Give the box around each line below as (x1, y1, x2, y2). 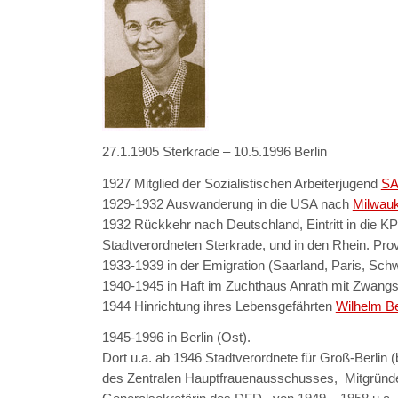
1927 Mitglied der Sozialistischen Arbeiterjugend (101, 175, 381, 191)
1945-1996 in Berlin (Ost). (101, 330, 251, 346)
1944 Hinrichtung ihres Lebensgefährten (101, 298, 336, 314)
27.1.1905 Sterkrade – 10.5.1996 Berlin (101, 144, 327, 160)
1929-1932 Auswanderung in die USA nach (101, 195, 353, 211)
